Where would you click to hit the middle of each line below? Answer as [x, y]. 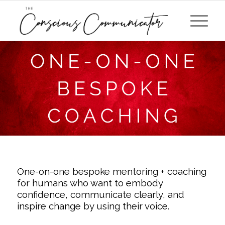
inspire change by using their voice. [93, 206]
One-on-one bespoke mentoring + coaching [111, 172]
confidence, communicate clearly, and [100, 195]
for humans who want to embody [90, 183]
